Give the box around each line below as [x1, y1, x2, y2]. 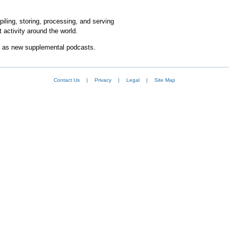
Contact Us [54, 77, 80, 83]
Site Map [154, 77, 175, 83]
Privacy [95, 77, 111, 83]
